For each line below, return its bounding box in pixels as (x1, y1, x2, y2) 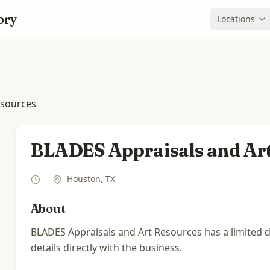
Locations (217, 13, 255, 25)
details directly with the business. (30, 241, 182, 254)
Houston (66, 173, 101, 184)
